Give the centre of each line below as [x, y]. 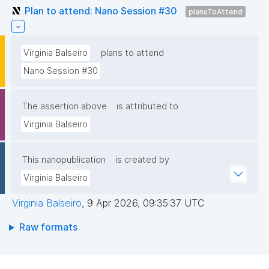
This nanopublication [64, 160]
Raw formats [48, 227]
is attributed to [147, 107]
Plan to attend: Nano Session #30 [101, 11]
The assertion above [65, 107]
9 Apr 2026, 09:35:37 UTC [146, 203]
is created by [142, 160]
